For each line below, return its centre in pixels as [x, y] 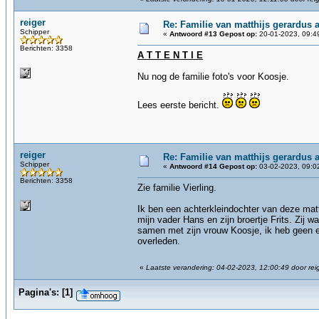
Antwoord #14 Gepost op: [213, 166]
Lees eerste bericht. [180, 105]
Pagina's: [39, 292]
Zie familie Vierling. [177, 188]
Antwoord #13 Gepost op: [213, 34]
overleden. [159, 241]
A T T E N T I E [170, 55]
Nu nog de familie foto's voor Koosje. [213, 77]
